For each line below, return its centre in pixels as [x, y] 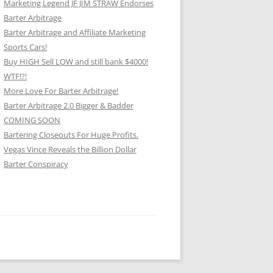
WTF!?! [15, 76]
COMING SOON [32, 120]
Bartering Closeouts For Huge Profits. [71, 135]
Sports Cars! [25, 47]
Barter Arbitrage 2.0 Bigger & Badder [69, 105]
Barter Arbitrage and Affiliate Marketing [75, 32]
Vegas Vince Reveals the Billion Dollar [70, 149]
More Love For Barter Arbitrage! [61, 91]
